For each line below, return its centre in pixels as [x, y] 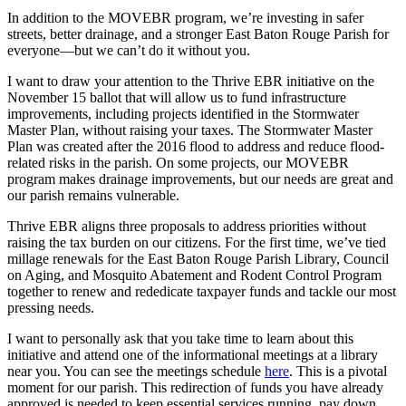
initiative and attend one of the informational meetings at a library [193, 354]
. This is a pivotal [338, 371]
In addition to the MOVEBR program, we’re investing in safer [185, 17]
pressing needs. [51, 307]
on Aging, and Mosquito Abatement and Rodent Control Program [194, 275]
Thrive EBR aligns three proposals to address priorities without [187, 226]
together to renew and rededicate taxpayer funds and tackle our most [202, 291]
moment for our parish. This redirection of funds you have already [195, 387]
